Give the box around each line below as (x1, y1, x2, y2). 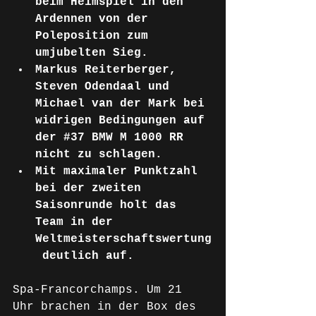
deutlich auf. (35, 250, 134, 262)
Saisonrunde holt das (35, 199, 183, 212)
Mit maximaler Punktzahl (35, 165, 205, 178)
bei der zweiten (35, 182, 148, 195)
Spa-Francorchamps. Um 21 (13, 284, 189, 296)
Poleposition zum (35, 30, 155, 42)
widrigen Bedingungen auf (35, 114, 212, 127)
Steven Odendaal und (35, 80, 176, 93)
